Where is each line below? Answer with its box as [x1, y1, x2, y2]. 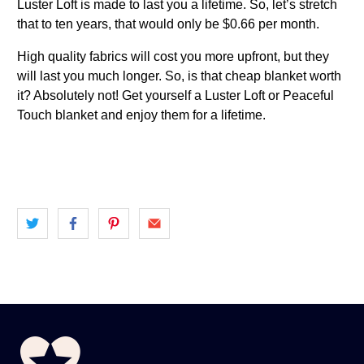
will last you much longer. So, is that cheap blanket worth [17, 69, 342, 84]
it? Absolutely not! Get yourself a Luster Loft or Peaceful [17, 89, 335, 103]
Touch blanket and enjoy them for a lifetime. [17, 108, 266, 123]
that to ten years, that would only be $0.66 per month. [17, 17, 320, 32]
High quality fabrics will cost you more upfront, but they [17, 50, 330, 64]
